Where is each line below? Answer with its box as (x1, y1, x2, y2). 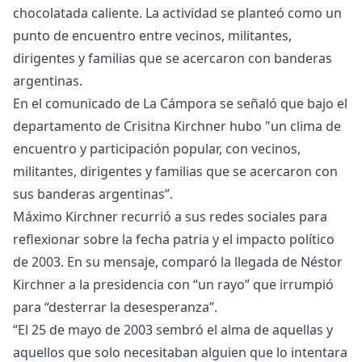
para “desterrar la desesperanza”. (13, 298, 217, 317)
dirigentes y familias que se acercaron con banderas (13, 49, 332, 68)
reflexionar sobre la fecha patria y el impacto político (13, 230, 335, 249)
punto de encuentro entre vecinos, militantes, (13, 27, 292, 45)
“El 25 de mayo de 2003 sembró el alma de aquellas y (13, 321, 333, 339)
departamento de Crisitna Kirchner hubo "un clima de (13, 117, 341, 136)
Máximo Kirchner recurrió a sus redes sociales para (13, 208, 327, 226)
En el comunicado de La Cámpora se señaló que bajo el (13, 95, 347, 113)
